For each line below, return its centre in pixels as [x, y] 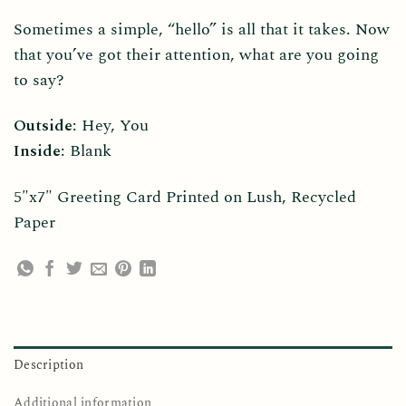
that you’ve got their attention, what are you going [196, 54]
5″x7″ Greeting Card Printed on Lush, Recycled [185, 198]
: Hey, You [111, 126]
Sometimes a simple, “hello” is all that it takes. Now [202, 29]
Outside [43, 126]
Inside [37, 151]
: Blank [86, 151]
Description [49, 366]
